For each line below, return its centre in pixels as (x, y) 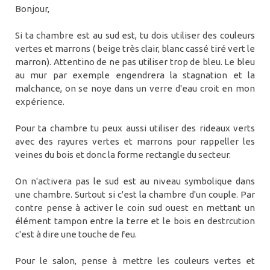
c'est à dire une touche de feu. (76, 234)
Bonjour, (32, 9)
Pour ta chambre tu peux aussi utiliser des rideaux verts (135, 128)
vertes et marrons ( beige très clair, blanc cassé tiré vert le (135, 49)
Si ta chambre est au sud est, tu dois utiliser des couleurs (135, 35)
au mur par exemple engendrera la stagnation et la (135, 75)
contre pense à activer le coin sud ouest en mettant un (135, 208)
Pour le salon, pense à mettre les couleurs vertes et (135, 261)
